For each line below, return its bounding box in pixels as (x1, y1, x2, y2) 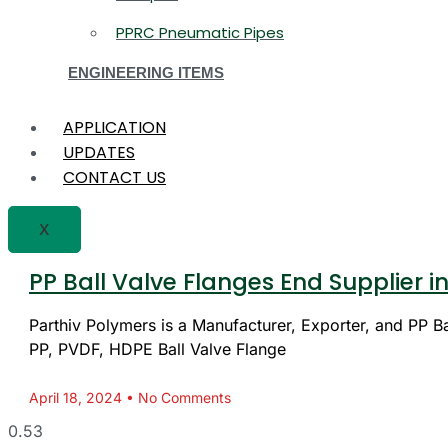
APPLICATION (63, 115, 166, 139)
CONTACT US (63, 165, 166, 189)
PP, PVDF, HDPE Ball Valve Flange (29, 339, 286, 360)
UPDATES (63, 140, 135, 164)
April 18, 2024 (29, 389, 126, 407)
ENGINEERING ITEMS (68, 64, 224, 82)
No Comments (134, 389, 231, 407)
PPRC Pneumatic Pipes (116, 22, 284, 44)
